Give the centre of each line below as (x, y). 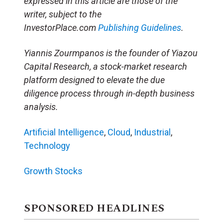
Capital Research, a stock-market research (106, 66)
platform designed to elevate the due (94, 80)
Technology (47, 145)
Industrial (152, 132)
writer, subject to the (63, 14)
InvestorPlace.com (61, 27)
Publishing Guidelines (140, 27)
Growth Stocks (53, 171)
